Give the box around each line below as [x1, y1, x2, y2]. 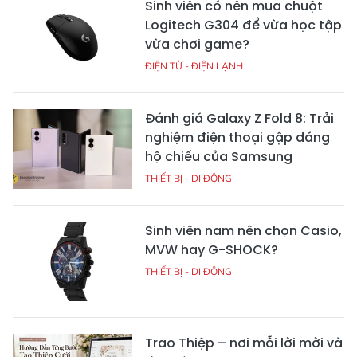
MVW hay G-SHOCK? [145, 241, 278, 260]
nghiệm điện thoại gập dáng [145, 128, 330, 147]
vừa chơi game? [145, 35, 249, 54]
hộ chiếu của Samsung [145, 147, 292, 167]
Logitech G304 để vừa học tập [145, 16, 342, 35]
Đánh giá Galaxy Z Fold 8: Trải [145, 109, 334, 128]
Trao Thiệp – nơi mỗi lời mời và [145, 334, 343, 353]
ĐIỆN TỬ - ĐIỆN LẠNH [145, 60, 243, 73]
